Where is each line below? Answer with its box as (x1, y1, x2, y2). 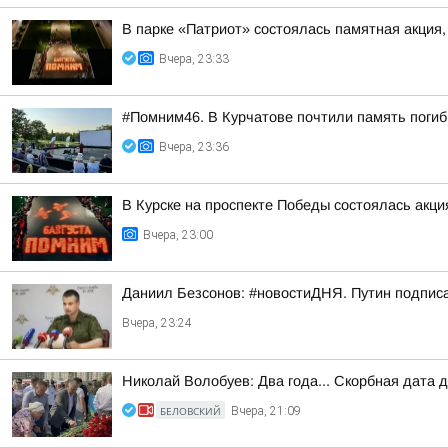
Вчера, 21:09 (231, 404, 301, 418)
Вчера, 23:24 (122, 316, 192, 330)
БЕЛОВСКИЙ (160, 404, 221, 418)
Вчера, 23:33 (159, 52, 229, 66)
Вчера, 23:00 (143, 228, 213, 242)
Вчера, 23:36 (159, 140, 229, 154)
